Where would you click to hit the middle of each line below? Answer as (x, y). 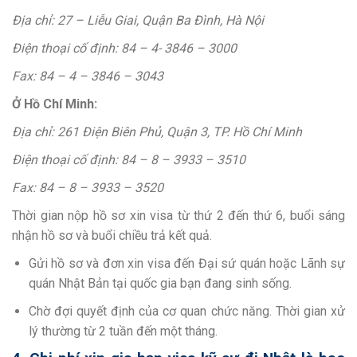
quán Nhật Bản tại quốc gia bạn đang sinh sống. (160, 284)
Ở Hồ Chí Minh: (55, 104)
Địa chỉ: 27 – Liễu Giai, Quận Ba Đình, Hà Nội (138, 21)
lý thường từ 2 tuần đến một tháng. (123, 331)
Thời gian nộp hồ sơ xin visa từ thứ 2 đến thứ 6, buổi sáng (178, 216)
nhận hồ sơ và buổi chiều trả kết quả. (112, 236)
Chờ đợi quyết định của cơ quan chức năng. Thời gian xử (186, 311)
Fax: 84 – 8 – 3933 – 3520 (88, 188)
